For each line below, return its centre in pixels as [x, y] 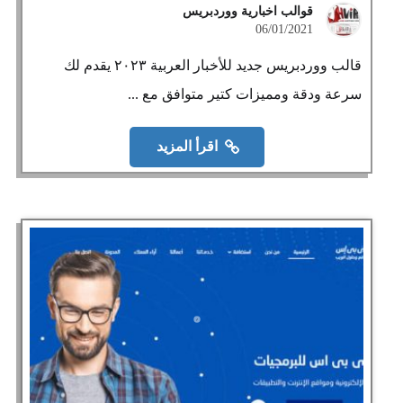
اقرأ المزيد [187, 147]
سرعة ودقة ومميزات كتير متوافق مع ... [245, 94]
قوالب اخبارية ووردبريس [248, 11]
